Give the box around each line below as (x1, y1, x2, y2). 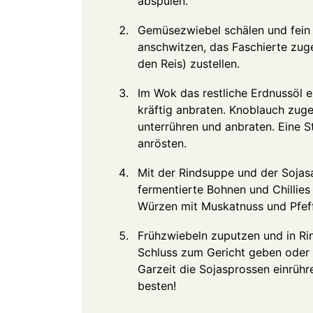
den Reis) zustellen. (138, 56, 240, 71)
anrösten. (138, 136, 187, 150)
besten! (138, 278, 176, 293)
